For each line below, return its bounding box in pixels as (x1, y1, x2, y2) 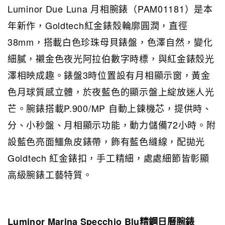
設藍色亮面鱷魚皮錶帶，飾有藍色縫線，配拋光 (8, 135, 205, 148)
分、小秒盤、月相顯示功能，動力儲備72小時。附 (8, 118, 216, 132)
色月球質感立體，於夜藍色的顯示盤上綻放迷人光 (8, 85, 214, 98)
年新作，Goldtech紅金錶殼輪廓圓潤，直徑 (8, 19, 188, 32)
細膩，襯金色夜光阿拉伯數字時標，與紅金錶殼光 (8, 52, 214, 65)
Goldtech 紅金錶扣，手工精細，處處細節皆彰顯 (8, 151, 209, 165)
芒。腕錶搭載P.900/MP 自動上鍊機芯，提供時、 (8, 101, 212, 115)
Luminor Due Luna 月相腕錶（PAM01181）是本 (8, 2, 213, 16)
